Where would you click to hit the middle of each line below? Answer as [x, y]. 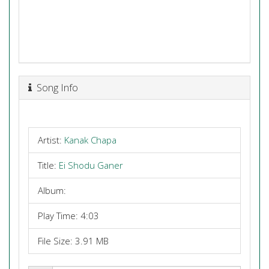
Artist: [51, 140]
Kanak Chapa [90, 140]
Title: [48, 165]
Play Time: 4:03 [68, 216]
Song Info [55, 87]
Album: [52, 190]
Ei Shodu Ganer [91, 165]
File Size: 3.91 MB [73, 241]
